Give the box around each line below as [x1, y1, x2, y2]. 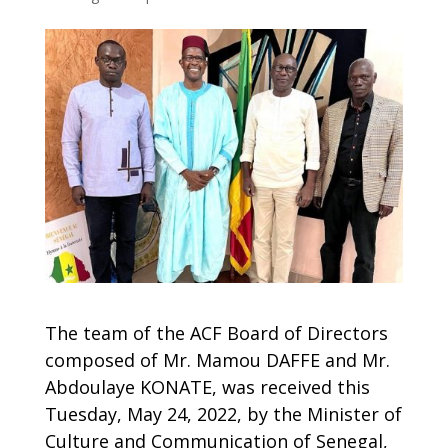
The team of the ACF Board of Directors [44, 321, 388, 346]
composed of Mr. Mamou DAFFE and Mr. [44, 348, 390, 373]
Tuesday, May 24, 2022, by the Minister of [44, 402, 402, 427]
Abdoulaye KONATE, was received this [44, 375, 370, 400]
